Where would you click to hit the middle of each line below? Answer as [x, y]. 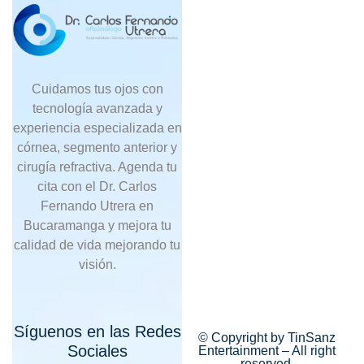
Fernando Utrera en [97, 206]
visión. [97, 265]
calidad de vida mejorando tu [97, 245]
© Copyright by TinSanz [267, 338]
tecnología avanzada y [97, 109]
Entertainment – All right [267, 351]
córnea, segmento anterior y [97, 148]
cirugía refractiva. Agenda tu [97, 167]
